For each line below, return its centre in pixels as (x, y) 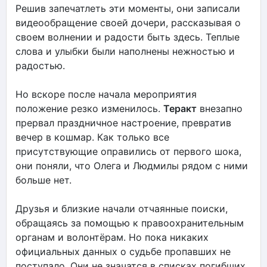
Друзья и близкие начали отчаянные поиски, (122, 208)
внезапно (220, 108)
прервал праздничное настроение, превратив (123, 122)
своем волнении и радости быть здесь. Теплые (128, 37)
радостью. (40, 65)
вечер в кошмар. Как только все (92, 137)
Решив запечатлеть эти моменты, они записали (128, 8)
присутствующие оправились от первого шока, (128, 151)
